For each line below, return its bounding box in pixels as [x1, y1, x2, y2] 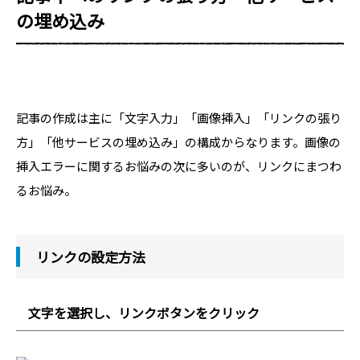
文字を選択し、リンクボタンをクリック [28, 302, 260, 322]
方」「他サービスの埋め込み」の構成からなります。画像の [16, 133, 341, 150]
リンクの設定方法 [36, 246, 145, 267]
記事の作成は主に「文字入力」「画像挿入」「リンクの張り [16, 108, 342, 126]
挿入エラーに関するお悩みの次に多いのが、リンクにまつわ [16, 157, 342, 174]
